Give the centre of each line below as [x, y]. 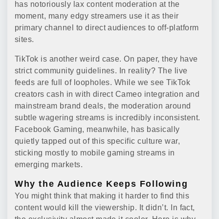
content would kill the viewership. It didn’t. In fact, [105, 207]
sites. [24, 39]
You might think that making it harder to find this [102, 196]
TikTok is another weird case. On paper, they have [106, 59]
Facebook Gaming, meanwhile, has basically [97, 129]
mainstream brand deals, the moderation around [103, 106]
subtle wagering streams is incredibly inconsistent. [108, 117]
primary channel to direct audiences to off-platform [107, 27]
